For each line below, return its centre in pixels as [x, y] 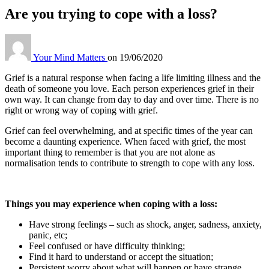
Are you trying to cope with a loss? [111, 14]
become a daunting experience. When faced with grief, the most [125, 142]
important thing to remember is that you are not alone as [110, 153]
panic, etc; [48, 235]
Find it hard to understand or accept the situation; [121, 257]
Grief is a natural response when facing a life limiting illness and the [133, 78]
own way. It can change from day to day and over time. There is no [132, 100]
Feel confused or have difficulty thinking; [107, 246]
